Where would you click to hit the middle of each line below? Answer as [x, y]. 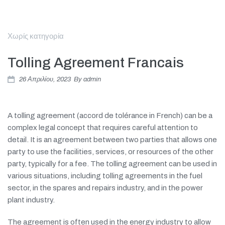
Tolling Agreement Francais [96, 63]
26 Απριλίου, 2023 [45, 79]
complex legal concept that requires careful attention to [103, 127]
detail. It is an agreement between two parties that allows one [112, 139]
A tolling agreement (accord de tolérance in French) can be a [110, 115]
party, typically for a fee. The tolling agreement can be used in [112, 163]
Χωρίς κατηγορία [36, 36]
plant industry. [31, 200]
